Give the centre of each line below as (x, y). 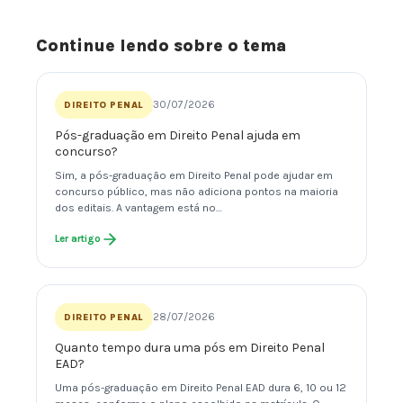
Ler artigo (78, 239)
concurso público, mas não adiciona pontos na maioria (197, 192)
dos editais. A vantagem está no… (139, 208)
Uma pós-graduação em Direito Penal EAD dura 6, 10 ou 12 (201, 388)
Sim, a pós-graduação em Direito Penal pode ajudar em (194, 176)
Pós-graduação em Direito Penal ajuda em (178, 136)
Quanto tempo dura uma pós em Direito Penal (190, 348)
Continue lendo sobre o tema (161, 46)
